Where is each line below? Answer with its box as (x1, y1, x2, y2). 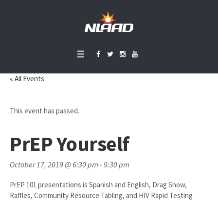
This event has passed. (10, 106, 79, 115)
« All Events (10, 74, 44, 83)
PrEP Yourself (10, 131, 129, 156)
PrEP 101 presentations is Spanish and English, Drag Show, (10, 180, 187, 189)
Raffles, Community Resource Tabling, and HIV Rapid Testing (10, 191, 193, 200)
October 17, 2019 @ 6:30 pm (10, 160, 98, 169)
